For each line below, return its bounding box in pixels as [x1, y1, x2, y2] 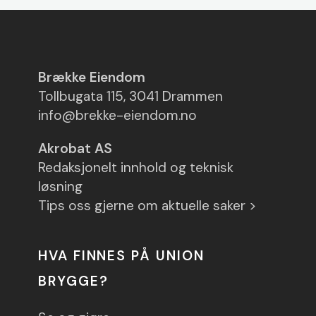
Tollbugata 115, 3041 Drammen [38, 87, 223, 105]
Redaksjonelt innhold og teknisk [38, 159, 233, 176]
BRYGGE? [38, 272, 109, 290]
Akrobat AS [38, 140, 112, 157]
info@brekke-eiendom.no [38, 107, 197, 124]
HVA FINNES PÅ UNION [38, 247, 205, 265]
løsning [38, 178, 83, 195]
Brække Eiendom [38, 68, 145, 86]
